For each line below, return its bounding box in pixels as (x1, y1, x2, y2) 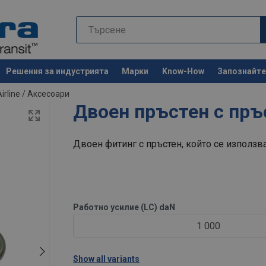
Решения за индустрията (5, 66, 109, 76)
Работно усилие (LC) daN (73, 202, 176, 213)
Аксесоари (27, 89, 69, 99)
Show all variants (73, 254, 140, 264)
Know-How (161, 66, 204, 76)
